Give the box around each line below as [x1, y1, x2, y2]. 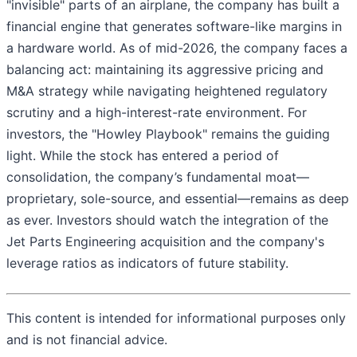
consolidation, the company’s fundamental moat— [6, 169, 309, 186]
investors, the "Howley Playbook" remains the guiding [6, 126, 330, 143]
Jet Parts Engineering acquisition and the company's [6, 233, 324, 250]
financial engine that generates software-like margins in [6, 18, 342, 35]
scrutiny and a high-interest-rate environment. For [6, 104, 307, 121]
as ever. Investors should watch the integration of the [6, 212, 328, 229]
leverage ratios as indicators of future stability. [6, 255, 288, 272]
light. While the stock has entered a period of [6, 147, 279, 164]
